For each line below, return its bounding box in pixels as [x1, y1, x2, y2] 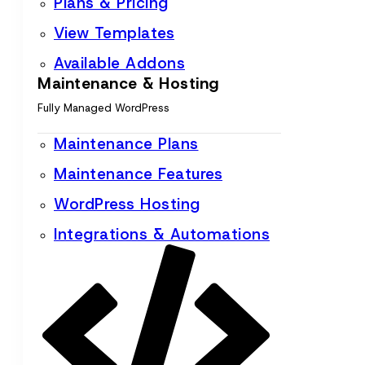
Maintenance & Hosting [37, 73, 219, 95]
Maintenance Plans [54, 134, 199, 155]
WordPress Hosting [54, 194, 200, 215]
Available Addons [54, 53, 185, 74]
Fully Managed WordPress [37, 101, 169, 116]
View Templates [54, 23, 174, 44]
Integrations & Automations [54, 224, 270, 245]
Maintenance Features [54, 164, 222, 185]
